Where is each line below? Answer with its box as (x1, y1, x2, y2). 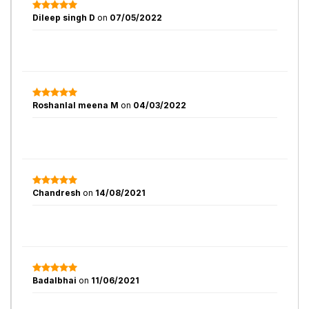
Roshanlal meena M (32, 100, 119, 110)
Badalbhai (32, 275, 79, 286)
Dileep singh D (32, 12, 95, 23)
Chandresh (32, 188, 83, 198)
